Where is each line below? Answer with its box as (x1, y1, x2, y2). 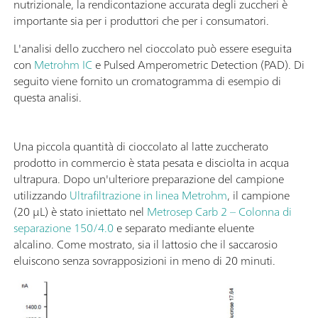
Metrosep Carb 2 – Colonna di (147, 201, 292, 221)
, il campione (227, 185, 290, 205)
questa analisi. (13, 87, 82, 107)
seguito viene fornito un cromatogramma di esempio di (13, 70, 281, 91)
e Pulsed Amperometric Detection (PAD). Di (92, 54, 305, 75)
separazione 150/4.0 (13, 217, 114, 238)
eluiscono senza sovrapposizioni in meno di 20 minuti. (13, 250, 275, 270)
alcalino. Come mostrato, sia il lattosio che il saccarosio (13, 234, 278, 254)
